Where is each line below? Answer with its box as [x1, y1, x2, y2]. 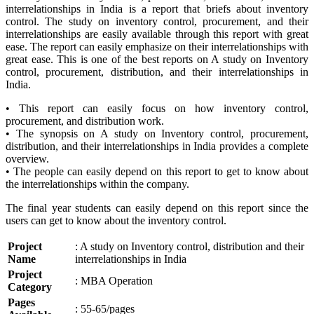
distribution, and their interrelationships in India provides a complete [6, 139, 308, 152]
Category [8, 280, 52, 293]
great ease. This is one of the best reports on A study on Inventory [6, 53, 308, 65]
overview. [6, 152, 49, 165]
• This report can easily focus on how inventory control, [6, 102, 308, 114]
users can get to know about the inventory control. [6, 214, 226, 226]
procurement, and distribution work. [6, 114, 164, 127]
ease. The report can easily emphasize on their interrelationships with [6, 40, 308, 53]
